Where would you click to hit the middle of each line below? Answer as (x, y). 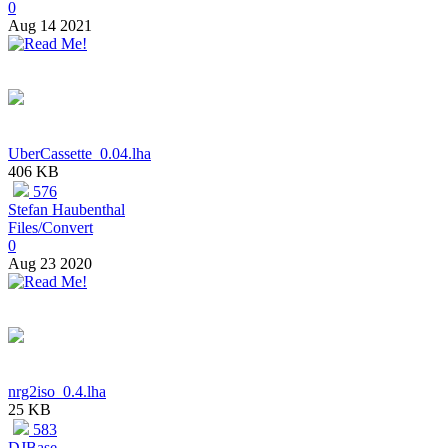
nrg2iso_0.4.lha (57, 392)
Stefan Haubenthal (66, 210)
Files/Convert (50, 228)
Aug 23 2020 (50, 264)
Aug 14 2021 (50, 26)
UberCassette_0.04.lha (79, 154)
